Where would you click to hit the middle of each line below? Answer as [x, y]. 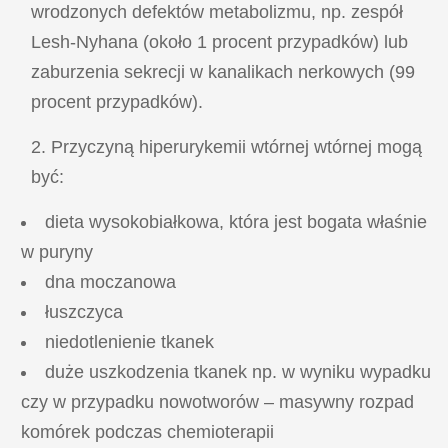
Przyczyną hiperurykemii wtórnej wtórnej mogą [237, 147]
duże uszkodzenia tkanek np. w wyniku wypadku [237, 372]
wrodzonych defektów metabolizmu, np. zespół [217, 12]
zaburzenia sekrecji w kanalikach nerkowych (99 [223, 72]
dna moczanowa [110, 282]
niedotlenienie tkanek [129, 342]
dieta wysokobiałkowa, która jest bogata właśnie [235, 222]
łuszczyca [83, 312]
